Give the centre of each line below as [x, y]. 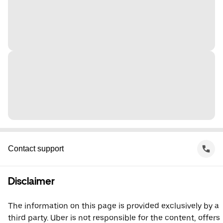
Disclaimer [31, 181]
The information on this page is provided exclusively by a [113, 206]
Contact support [36, 149]
